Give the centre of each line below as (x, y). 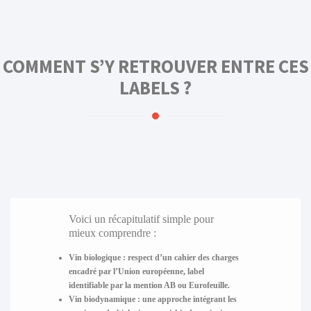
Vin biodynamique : (104, 299)
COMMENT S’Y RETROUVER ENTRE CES (155, 67)
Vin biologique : (97, 257)
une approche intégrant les (188, 299)
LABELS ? (155, 88)
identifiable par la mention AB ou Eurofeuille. (149, 285)
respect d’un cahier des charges (182, 257)
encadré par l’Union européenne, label (136, 271)
